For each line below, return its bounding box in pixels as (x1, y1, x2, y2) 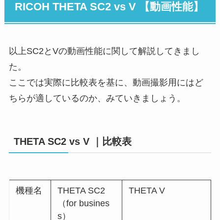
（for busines (57, 198, 110, 208)
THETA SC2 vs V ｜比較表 (13, 136, 132, 147)
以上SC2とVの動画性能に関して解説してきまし (8, 46, 200, 56)
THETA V (129, 185, 165, 195)
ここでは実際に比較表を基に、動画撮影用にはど (8, 78, 203, 88)
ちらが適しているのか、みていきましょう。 (8, 93, 186, 104)
